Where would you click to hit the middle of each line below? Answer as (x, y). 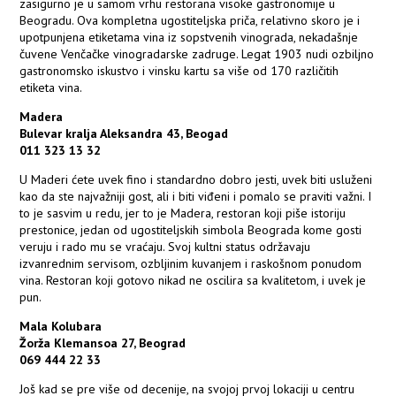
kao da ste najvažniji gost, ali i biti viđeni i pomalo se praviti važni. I (196, 197)
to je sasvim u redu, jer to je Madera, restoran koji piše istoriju (183, 213)
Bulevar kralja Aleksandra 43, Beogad (124, 134)
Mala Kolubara (61, 327)
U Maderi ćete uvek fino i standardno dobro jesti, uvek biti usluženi (196, 180)
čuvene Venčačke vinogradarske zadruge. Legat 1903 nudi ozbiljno (197, 54)
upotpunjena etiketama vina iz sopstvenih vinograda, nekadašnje (189, 38)
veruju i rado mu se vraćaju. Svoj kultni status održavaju (165, 247)
